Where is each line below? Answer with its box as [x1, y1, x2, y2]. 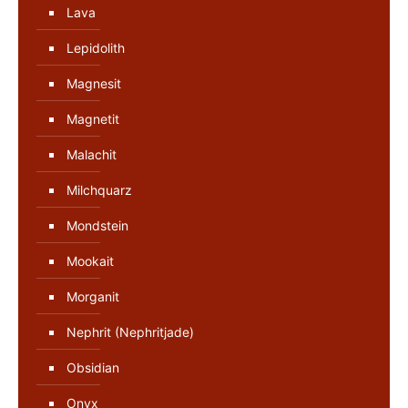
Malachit [66, 146, 117, 162]
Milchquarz [66, 181, 132, 198]
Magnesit [66, 75, 121, 91]
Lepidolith [66, 39, 125, 56]
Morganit [66, 288, 119, 304]
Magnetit [66, 110, 119, 127]
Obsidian [66, 359, 119, 375]
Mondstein [66, 217, 128, 233]
